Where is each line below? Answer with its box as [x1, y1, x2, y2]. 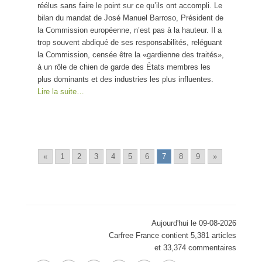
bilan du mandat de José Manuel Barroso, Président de [37, 13, 223, 22]
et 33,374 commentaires [154, 243, 236, 252]
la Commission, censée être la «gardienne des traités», [37, 50, 224, 59]
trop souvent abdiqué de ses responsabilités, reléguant [37, 37, 222, 47]
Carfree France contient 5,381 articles [109, 230, 236, 240]
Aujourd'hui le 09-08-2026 [151, 218, 236, 227]
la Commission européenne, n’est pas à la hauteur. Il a [37, 25, 222, 35]
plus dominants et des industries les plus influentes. [37, 74, 213, 84]
